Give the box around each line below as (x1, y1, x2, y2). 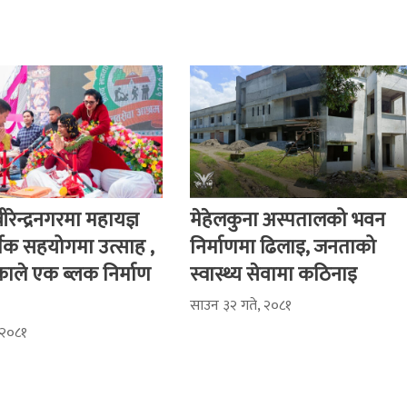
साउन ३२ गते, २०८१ (189, 293, 292, 318)
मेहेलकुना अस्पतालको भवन (189, 203, 385, 237)
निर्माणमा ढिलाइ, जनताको (189, 230, 376, 264)
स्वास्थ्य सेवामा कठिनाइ (189, 257, 357, 292)
